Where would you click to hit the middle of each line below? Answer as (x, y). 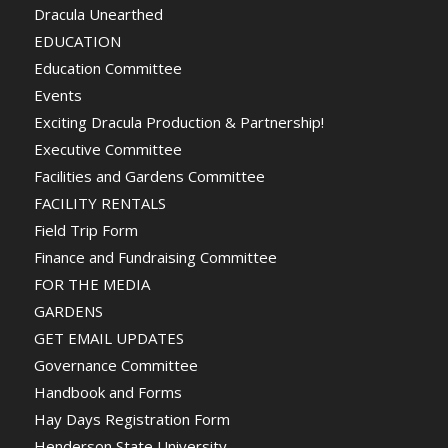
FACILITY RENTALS (99, 203)
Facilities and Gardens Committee (149, 176)
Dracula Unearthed (98, 14)
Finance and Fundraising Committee (155, 257)
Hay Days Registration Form (131, 419)
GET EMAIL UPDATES (108, 338)
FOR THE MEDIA (91, 284)
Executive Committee (107, 149)
